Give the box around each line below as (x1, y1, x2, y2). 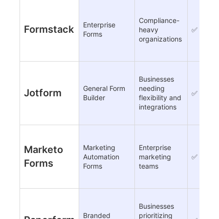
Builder (83, 93, 105, 102)
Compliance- (139, 16, 179, 25)
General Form (83, 84, 125, 93)
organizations (139, 35, 182, 44)
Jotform (24, 87, 62, 99)
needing (139, 84, 165, 93)
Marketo (24, 144, 63, 156)
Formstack (24, 23, 74, 36)
